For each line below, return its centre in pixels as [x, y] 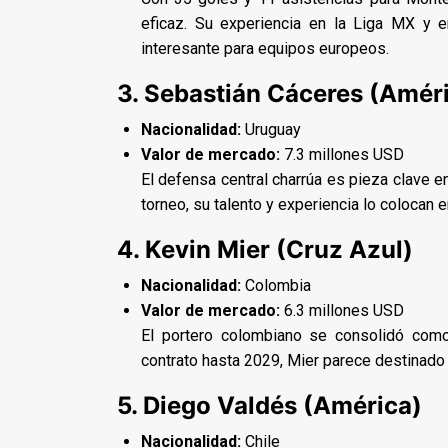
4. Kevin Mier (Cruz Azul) [265, 249]
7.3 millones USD [342, 154]
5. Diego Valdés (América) [269, 405]
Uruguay [271, 129]
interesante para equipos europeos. [265, 48]
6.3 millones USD [342, 310]
